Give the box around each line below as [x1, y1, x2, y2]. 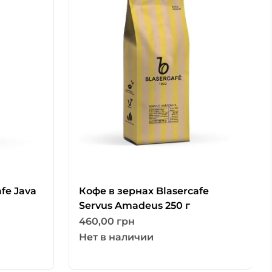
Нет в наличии [79, 231, 154, 243]
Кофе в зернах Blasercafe [79, 185, 209, 197]
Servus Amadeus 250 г [79, 200, 191, 212]
